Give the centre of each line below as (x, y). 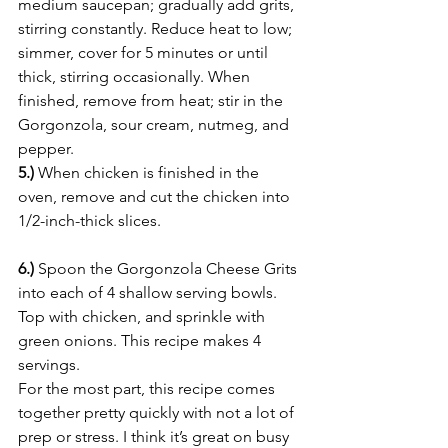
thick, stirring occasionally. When (136, 76)
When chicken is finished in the (148, 172)
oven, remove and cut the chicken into (156, 196)
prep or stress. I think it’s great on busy (155, 436)
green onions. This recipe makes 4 (141, 340)
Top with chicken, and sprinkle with (143, 316)
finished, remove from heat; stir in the (152, 100)
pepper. (46, 148)
